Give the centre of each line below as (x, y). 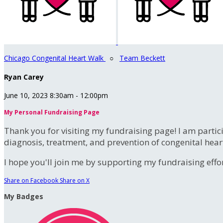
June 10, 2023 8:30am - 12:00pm (56, 96)
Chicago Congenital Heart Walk (55, 58)
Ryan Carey (24, 77)
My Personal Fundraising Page (52, 112)
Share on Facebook (31, 181)
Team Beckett (142, 58)
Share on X (75, 181)
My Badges (24, 197)
